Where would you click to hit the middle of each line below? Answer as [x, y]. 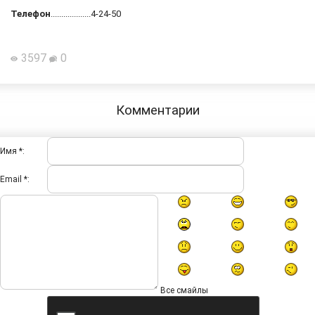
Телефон [31, 14]
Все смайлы [184, 290]
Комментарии [157, 110]
